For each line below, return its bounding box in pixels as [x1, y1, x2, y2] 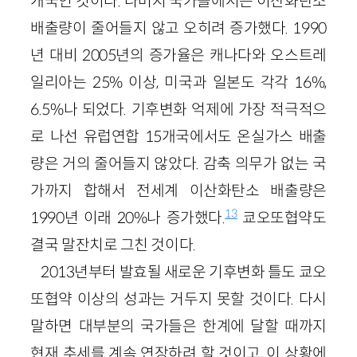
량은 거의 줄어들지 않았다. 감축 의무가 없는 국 [30, 153, 327, 173]
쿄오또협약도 [237, 207, 327, 227]
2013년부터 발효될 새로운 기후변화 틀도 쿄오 [41, 261, 327, 281]
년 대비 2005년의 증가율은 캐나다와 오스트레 [30, 45, 327, 65]
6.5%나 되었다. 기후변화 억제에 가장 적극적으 [30, 99, 327, 119]
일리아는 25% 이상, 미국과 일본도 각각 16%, [30, 72, 327, 92]
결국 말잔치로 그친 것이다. [30, 234, 196, 254]
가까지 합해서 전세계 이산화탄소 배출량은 [30, 180, 327, 200]
